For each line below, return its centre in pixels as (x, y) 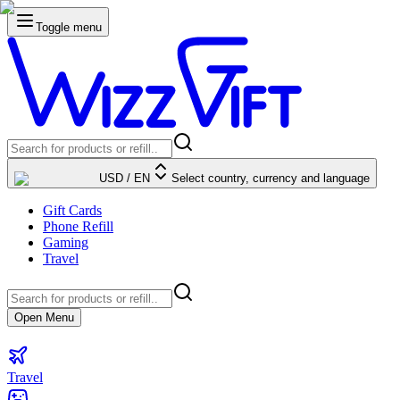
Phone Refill (78, 226)
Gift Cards (72, 210)
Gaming (66, 242)
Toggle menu (69, 27)
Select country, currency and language (271, 178)
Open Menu (44, 317)
